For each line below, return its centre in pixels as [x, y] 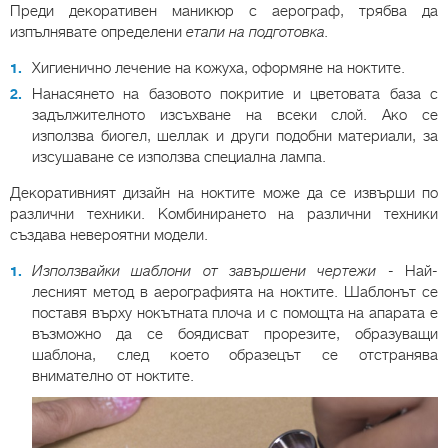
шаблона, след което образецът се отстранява [235, 354]
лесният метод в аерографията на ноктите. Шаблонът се [235, 291]
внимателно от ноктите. [113, 375]
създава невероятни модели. [109, 234]
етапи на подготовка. [257, 31]
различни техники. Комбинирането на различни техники [224, 213]
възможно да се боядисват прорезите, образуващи [235, 333]
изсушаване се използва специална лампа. [179, 156]
